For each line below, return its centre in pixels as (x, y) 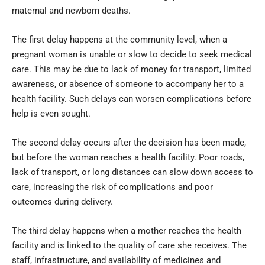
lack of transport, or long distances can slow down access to (132, 172)
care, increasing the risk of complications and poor (112, 187)
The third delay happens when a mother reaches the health (127, 230)
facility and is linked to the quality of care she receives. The (129, 245)
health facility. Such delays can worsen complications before (132, 98)
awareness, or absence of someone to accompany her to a (128, 84)
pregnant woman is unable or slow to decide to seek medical (132, 54)
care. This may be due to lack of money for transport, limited (131, 69)
